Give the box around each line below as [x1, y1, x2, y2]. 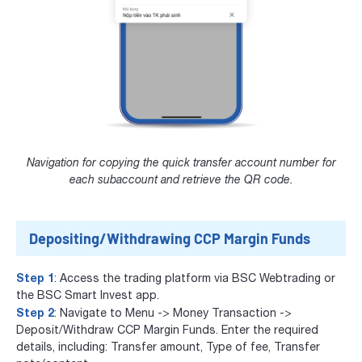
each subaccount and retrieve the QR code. [69, 172, 293, 186]
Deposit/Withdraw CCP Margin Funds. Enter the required [16, 322, 318, 336]
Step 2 [16, 305, 54, 319]
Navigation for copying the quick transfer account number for [26, 155, 336, 169]
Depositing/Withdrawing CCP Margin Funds [29, 229, 310, 247]
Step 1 [16, 270, 54, 284]
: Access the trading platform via [54, 271, 232, 284]
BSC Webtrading [232, 271, 321, 284]
